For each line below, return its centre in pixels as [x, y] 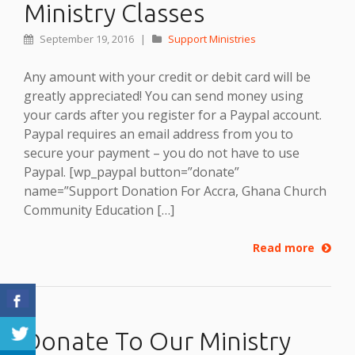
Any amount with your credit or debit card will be [167, 76]
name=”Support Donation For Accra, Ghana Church [175, 191]
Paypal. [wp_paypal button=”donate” [132, 172]
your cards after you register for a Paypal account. [173, 115]
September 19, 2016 [87, 38]
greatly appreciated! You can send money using [164, 95]
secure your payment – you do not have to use [162, 153]
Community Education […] [99, 210]
